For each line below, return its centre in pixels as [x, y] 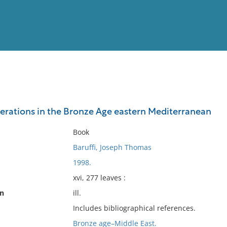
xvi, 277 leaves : [99, 178]
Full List [207, 99]
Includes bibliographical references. [134, 208]
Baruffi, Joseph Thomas [112, 147]
